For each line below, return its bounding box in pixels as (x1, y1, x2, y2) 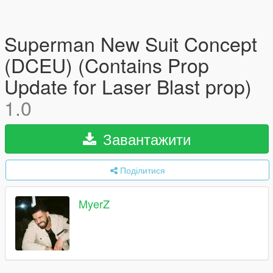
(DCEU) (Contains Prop (4, 51, 209, 79)
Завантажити (99, 128, 191, 149)
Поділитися (119, 164, 165, 176)
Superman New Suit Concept (4, 29, 257, 57)
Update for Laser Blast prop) (4, 72, 252, 100)
